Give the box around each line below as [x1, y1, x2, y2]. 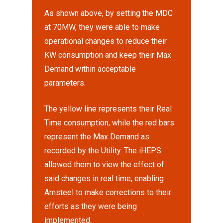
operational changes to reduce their [44, 36, 167, 46]
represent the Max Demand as [44, 132, 150, 141]
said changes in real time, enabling [44, 174, 164, 183]
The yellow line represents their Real [44, 104, 172, 113]
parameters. [44, 78, 86, 88]
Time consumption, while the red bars [44, 118, 175, 127]
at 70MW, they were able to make [44, 22, 160, 32]
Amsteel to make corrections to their [44, 188, 172, 197]
